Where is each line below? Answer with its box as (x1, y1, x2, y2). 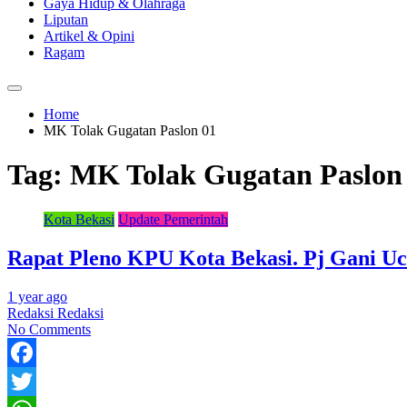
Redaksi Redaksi (7, 304, 104, 321)
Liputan (44, 12, 88, 27)
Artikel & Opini (44, 28, 134, 44)
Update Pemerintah (118, 211, 228, 227)
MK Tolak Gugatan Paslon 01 (44, 123, 216, 138)
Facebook (7, 372, 64, 389)
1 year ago (7, 288, 67, 304)
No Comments (7, 321, 91, 337)
